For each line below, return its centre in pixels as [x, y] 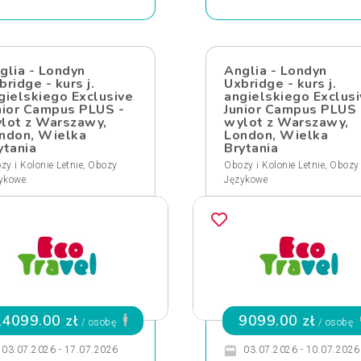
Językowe [246, 180]
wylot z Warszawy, [286, 122]
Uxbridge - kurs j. [280, 84]
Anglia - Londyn [276, 71]
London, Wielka [276, 135]
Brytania [251, 148]
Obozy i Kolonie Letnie [274, 165]
